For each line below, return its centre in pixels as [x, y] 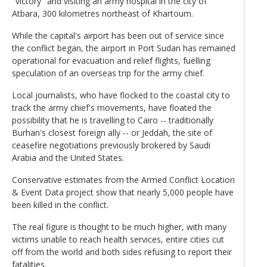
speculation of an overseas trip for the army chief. [108, 73]
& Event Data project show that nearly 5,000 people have [123, 192]
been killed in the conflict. [60, 204]
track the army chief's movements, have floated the [112, 107]
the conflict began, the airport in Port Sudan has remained [124, 48]
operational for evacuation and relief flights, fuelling [111, 60]
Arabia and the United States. [68, 157]
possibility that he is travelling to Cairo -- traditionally [113, 120]
